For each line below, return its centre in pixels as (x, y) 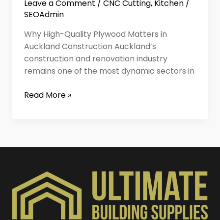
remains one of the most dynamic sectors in (109, 71)
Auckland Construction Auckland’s (90, 46)
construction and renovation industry (96, 59)
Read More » (47, 95)
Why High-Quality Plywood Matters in (95, 34)
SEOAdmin (44, 14)
